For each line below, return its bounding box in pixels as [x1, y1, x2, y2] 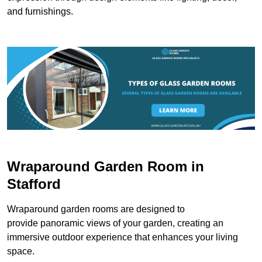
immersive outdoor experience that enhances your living [7, 232, 238, 242]
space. [7, 246, 35, 256]
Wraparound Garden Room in [7, 158, 204, 174]
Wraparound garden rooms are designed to [7, 204, 185, 214]
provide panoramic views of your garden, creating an [7, 218, 223, 228]
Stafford [7, 175, 61, 192]
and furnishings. [7, 6, 73, 17]
